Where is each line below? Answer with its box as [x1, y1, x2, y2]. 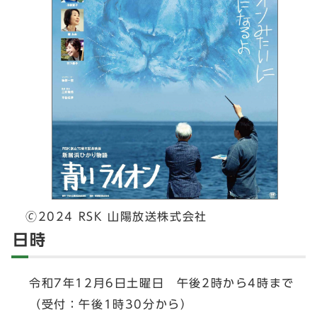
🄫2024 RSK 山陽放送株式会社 [25, 210, 207, 222]
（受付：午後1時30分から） [29, 298, 193, 310]
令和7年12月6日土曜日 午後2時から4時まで [29, 277, 294, 289]
